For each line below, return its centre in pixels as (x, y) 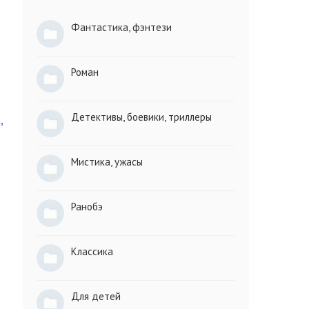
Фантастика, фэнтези (122, 27)
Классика (92, 251)
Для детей (96, 296)
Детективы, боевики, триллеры (142, 117)
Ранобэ (87, 207)
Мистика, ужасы (107, 162)
